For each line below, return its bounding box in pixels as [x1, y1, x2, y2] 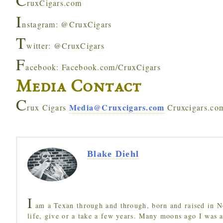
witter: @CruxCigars [26, 40, 105, 51]
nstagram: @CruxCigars [22, 19, 112, 29]
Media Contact [16, 79, 141, 97]
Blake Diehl [87, 149, 139, 159]
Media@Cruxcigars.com [69, 102, 165, 113]
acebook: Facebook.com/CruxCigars [25, 62, 161, 72]
